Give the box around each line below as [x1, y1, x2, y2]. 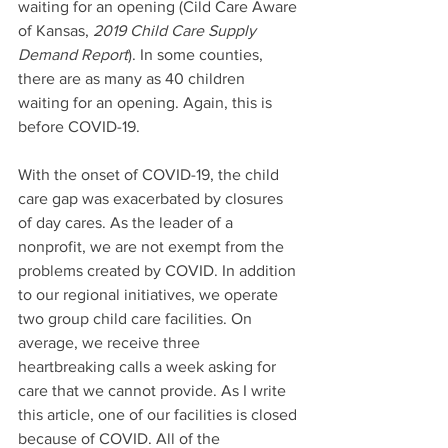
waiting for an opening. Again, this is [18, 93, 276, 111]
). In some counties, [128, 45, 267, 63]
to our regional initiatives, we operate [18, 285, 282, 303]
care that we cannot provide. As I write [18, 381, 290, 399]
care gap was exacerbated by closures [18, 189, 287, 207]
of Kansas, [18, 21, 93, 39]
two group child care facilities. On [18, 309, 256, 327]
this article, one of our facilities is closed [18, 405, 301, 423]
